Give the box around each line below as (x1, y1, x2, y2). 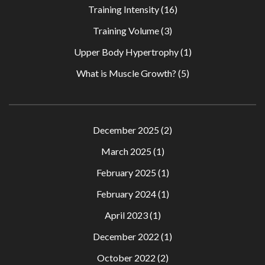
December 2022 (93, 231, 159, 242)
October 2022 (96, 252, 156, 263)
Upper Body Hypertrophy (73, 46, 179, 57)
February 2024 (96, 188, 156, 199)
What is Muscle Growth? (76, 67, 176, 79)
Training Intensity (88, 4, 159, 15)
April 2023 (104, 209, 148, 221)
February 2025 (96, 167, 156, 178)
